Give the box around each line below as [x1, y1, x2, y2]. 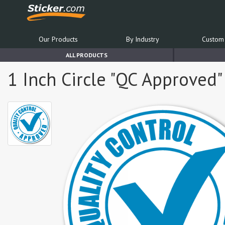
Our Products [38, 35, 78, 44]
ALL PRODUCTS [65, 51, 107, 59]
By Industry [126, 35, 159, 44]
